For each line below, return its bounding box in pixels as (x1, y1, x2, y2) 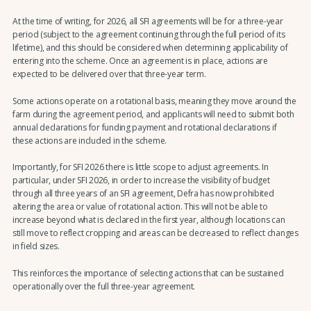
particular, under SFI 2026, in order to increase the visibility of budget (12, 174, 270, 187)
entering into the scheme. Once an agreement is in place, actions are (12, 55, 268, 67)
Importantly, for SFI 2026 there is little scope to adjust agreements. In (12, 161, 269, 174)
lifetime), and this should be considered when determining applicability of (12, 42, 288, 54)
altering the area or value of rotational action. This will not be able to (12, 201, 268, 213)
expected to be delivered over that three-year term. (12, 68, 206, 81)
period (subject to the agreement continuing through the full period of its (12, 28, 285, 41)
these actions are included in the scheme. (12, 134, 167, 146)
